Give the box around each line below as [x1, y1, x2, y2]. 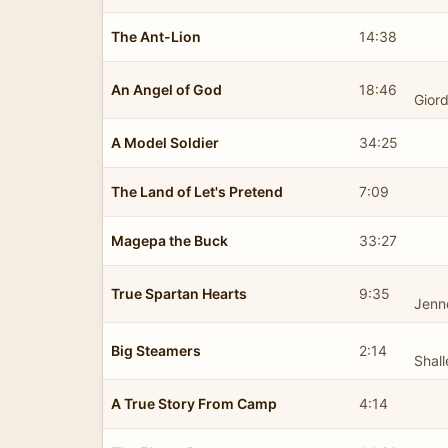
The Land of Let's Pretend [111, 182, 283, 200]
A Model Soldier [111, 133, 219, 151]
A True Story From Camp [111, 394, 277, 412]
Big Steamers [111, 341, 201, 359]
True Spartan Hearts [111, 284, 247, 302]
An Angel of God [111, 80, 222, 98]
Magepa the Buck [111, 231, 228, 249]
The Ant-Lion [111, 27, 201, 45]
